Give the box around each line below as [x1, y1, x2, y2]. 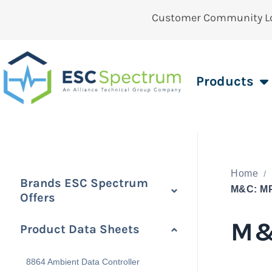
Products [196, 73, 254, 89]
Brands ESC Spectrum [20, 176, 148, 190]
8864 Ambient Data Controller [26, 257, 140, 267]
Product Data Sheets [20, 222, 140, 236]
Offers [20, 191, 55, 205]
